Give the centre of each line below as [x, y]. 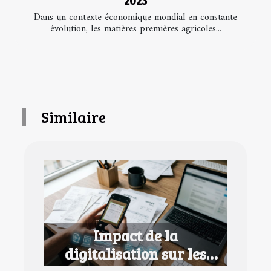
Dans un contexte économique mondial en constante [135, 17]
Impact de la [135, 235]
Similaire [74, 116]
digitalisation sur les [135, 253]
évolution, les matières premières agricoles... [135, 29]
